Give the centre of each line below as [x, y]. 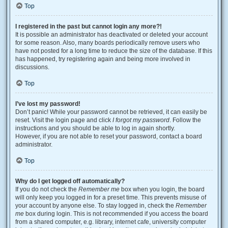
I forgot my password [141, 120]
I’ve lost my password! [48, 104]
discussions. [32, 67]
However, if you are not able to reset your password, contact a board [109, 136]
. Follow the [185, 120]
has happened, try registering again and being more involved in [103, 59]
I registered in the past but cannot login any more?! [89, 26]
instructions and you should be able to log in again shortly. [95, 128]
